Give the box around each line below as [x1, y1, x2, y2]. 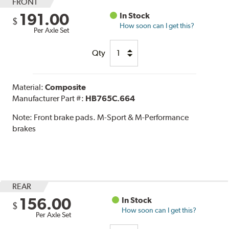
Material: [12, 82, 45, 92]
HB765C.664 [85, 93, 135, 103]
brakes [12, 123, 36, 133]
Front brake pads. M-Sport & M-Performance [34, 112, 189, 122]
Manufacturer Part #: [12, 93, 86, 103]
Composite [45, 82, 86, 92]
